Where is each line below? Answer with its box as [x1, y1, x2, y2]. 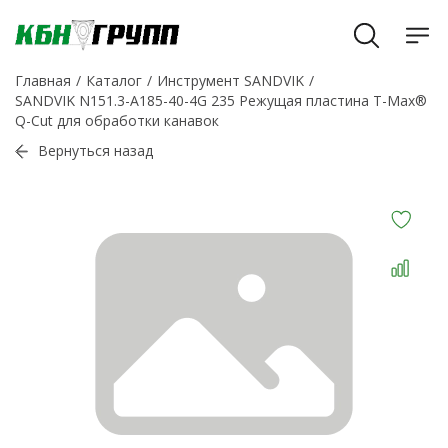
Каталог [86, 71, 142, 90]
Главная [15, 71, 71, 90]
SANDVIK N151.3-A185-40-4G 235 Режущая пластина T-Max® [15, 91, 427, 110]
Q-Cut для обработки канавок [15, 111, 219, 130]
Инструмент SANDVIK [157, 71, 304, 90]
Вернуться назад [38, 141, 153, 160]
